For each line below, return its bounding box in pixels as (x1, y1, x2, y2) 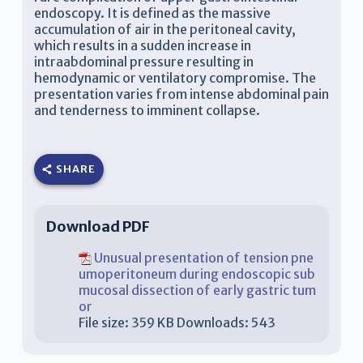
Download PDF (45, 217, 150, 237)
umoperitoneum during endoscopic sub (78, 265, 315, 282)
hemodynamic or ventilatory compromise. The (33, 70, 316, 87)
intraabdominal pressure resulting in (33, 53, 254, 70)
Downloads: (176, 314, 249, 331)
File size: (78, 314, 129, 331)
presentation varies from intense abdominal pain (33, 86, 329, 103)
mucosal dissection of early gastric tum (78, 281, 316, 298)
